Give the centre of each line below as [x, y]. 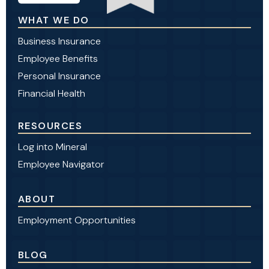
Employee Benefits [58, 59]
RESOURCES [50, 126]
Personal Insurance [59, 76]
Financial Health [52, 94]
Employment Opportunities [77, 220]
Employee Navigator [61, 165]
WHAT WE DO [54, 20]
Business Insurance [59, 41]
